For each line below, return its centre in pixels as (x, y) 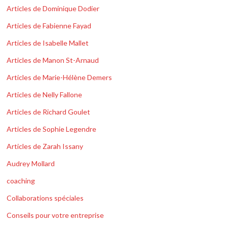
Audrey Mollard (31, 164)
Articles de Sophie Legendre (52, 129)
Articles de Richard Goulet (49, 112)
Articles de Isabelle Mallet (48, 43)
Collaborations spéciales (45, 198)
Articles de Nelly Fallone (45, 95)
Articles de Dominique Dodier (53, 9)
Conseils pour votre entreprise (55, 215)
